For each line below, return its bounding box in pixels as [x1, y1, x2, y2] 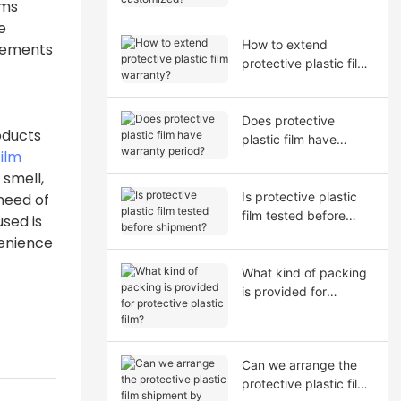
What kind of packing [241, 264, 367, 280]
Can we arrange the [241, 356, 357, 372]
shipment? [241, 226, 302, 242]
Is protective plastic [241, 188, 357, 204]
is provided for [241, 283, 327, 299]
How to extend [241, 36, 328, 52]
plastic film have [241, 131, 337, 147]
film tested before [241, 207, 346, 223]
